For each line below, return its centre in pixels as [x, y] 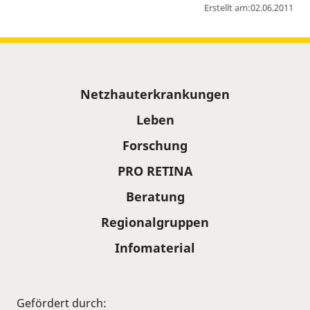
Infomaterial [155, 248]
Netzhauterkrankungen [155, 94]
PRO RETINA [155, 171]
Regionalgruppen [155, 222]
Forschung [155, 145]
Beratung [155, 197]
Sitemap [42, 89]
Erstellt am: [227, 8]
